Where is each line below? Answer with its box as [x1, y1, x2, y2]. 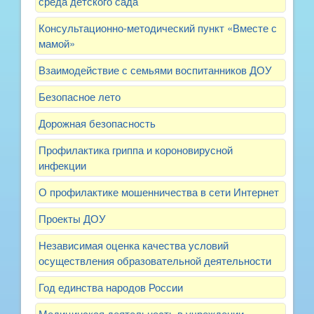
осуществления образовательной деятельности [39, 252, 271, 268]
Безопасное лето [39, 88, 121, 104]
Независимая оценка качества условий [39, 237, 228, 252]
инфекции [39, 157, 86, 172]
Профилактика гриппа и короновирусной [39, 142, 233, 157]
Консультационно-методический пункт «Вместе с [39, 20, 277, 35]
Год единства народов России [39, 279, 183, 294]
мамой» [39, 35, 75, 50]
